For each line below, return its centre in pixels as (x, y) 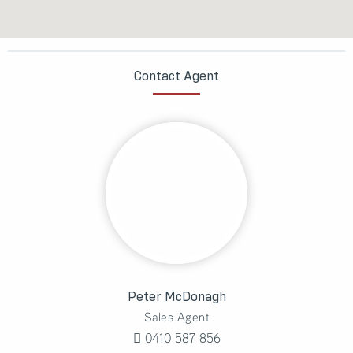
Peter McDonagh (176, 297)
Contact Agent (176, 76)
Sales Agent (176, 316)
